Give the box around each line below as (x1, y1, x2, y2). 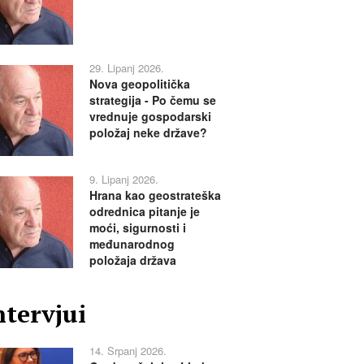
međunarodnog (89, 236, 175, 253)
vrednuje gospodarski (89, 107, 211, 124)
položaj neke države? (89, 123, 207, 141)
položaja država (89, 252, 176, 269)
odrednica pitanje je (89, 203, 200, 220)
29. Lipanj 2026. (89, 59, 164, 76)
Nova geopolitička (89, 75, 190, 92)
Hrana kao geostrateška (89, 187, 221, 204)
